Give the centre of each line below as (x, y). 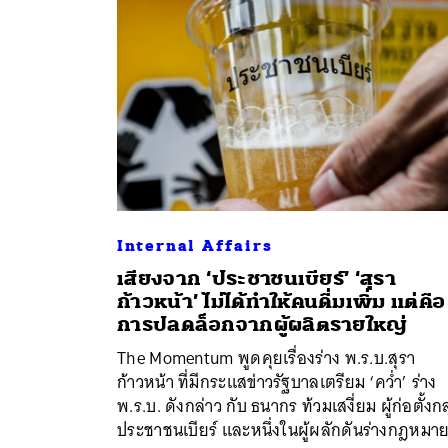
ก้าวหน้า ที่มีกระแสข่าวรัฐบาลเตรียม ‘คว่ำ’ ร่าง (277, 381)
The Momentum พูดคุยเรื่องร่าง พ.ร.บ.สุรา (266, 357)
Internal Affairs (195, 245)
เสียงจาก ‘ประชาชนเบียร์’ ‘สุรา (256, 278)
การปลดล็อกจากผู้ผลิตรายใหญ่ (262, 324)
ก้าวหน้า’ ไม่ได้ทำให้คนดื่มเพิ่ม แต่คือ (281, 301)
